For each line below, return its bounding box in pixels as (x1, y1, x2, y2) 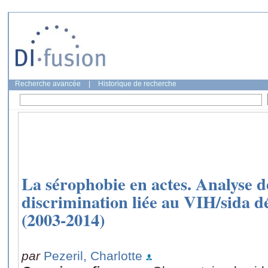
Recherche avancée (15, 80, 81, 88)
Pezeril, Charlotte (44, 248, 142, 263)
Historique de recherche (98, 80, 176, 88)
